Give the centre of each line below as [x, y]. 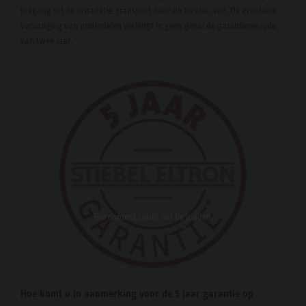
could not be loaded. [175, 217]
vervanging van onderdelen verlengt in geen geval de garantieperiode [148, 26]
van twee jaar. [47, 41]
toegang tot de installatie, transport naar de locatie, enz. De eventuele [149, 11]
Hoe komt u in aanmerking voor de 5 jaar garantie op [137, 294]
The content [114, 217]
